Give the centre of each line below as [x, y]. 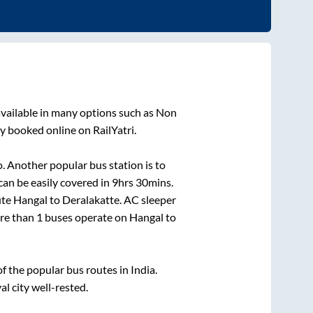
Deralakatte [91, 200]
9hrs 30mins [141, 182]
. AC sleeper [148, 200]
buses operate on [86, 217]
